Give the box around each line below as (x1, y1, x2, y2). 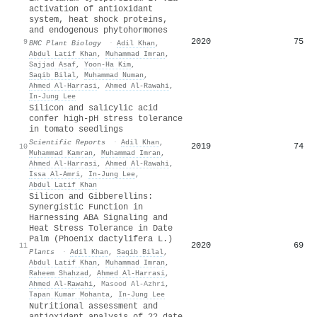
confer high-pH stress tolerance (29, 113, 183, 124)
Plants (29, 247, 54, 256)
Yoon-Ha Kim (84, 59, 131, 69)
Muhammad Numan (84, 70, 144, 79)
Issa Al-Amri (29, 169, 80, 178)
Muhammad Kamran (29, 148, 93, 157)
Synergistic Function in (29, 202, 143, 212)
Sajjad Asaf (29, 59, 76, 69)
